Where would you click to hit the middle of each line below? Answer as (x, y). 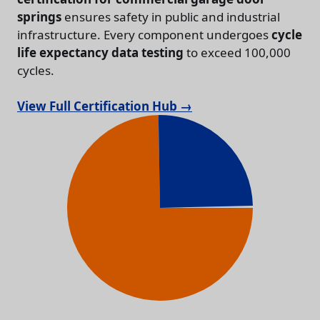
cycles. (36, 70)
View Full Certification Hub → (105, 106)
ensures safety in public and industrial (171, 16)
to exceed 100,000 (237, 52)
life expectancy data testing (100, 52)
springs (39, 16)
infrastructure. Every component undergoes (144, 34)
